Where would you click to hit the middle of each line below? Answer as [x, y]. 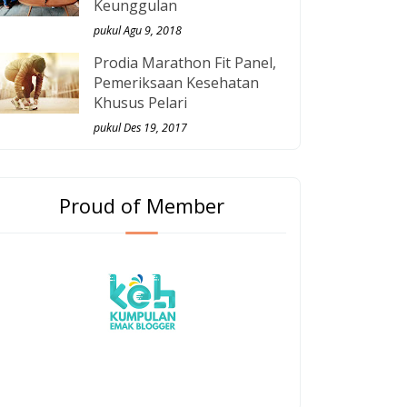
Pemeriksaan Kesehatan [176, 83]
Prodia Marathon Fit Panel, [185, 63]
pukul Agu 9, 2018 [138, 31]
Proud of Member [142, 206]
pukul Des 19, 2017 [140, 128]
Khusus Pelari [140, 103]
